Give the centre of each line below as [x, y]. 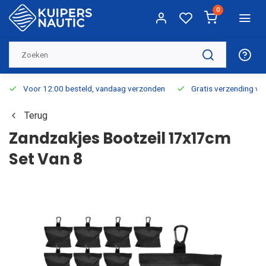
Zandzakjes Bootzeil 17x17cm [120, 138]
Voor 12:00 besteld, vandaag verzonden [94, 88]
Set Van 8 [46, 159]
